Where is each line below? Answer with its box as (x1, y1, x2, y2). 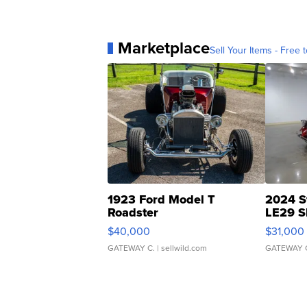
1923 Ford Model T (108, 191, 215, 209)
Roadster (108, 204, 158, 222)
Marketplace (118, 36, 210, 61)
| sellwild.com (155, 242, 207, 255)
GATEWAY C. (108, 242, 155, 255)
